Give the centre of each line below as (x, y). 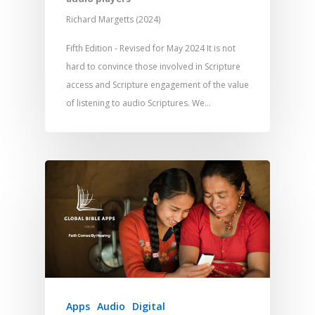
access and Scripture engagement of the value (157, 84)
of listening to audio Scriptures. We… (139, 103)
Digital (149, 307)
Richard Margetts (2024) (113, 19)
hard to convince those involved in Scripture (153, 66)
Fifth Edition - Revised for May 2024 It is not (151, 48)
